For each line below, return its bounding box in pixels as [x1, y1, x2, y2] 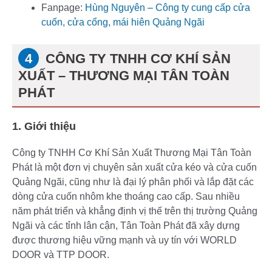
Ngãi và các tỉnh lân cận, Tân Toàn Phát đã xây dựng [12, 220, 240, 231]
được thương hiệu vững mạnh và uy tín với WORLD [12, 235, 237, 246]
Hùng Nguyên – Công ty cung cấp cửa [85, 2, 250, 13]
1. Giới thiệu [12, 120, 76, 133]
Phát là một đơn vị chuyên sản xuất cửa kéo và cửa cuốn [12, 162, 257, 173]
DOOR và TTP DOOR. [12, 250, 109, 260]
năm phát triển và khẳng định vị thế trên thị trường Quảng [12, 206, 257, 217]
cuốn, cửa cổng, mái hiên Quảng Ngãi [41, 17, 205, 28]
